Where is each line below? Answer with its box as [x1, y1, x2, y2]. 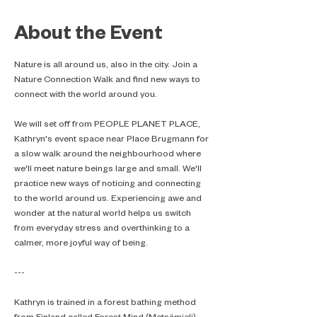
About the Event [14, 18, 163, 44]
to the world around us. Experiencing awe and [14, 192, 204, 203]
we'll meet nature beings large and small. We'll [14, 162, 204, 173]
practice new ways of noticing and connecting [14, 177, 203, 188]
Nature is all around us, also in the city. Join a [14, 58, 200, 69]
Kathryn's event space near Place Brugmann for [14, 132, 211, 144]
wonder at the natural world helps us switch [14, 207, 193, 218]
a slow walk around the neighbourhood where [14, 147, 203, 158]
